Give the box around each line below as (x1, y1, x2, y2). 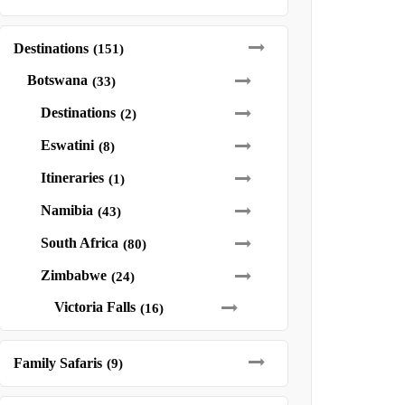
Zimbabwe (40, 268, 107, 283)
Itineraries (40, 170, 104, 185)
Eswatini (40, 137, 94, 153)
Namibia (40, 202, 93, 218)
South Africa (40, 235, 118, 250)
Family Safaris (13, 355, 102, 371)
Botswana (26, 72, 88, 88)
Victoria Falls (53, 299, 136, 315)
